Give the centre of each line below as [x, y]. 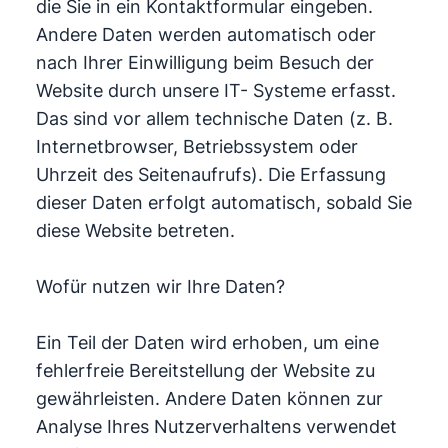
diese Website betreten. [135, 230]
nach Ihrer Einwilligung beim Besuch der [204, 62]
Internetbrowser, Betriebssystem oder [196, 146]
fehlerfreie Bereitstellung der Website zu [205, 370]
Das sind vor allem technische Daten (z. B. [214, 118]
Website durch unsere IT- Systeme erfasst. [215, 90]
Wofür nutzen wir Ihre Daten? [160, 286]
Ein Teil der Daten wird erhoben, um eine [207, 342]
